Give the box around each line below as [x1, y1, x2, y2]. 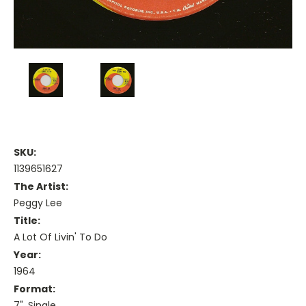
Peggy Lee [14, 196, 62, 210]
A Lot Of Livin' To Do [14, 230, 107, 245]
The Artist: [14, 180, 68, 194]
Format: [14, 282, 55, 296]
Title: [14, 214, 40, 228]
